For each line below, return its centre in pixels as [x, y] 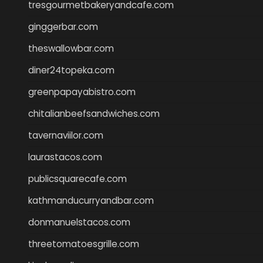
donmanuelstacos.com [79, 222]
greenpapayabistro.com [82, 92]
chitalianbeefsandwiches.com [94, 113]
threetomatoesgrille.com [84, 244]
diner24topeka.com [71, 70]
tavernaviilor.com [66, 135]
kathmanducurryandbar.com [91, 200]
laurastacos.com [65, 157]
